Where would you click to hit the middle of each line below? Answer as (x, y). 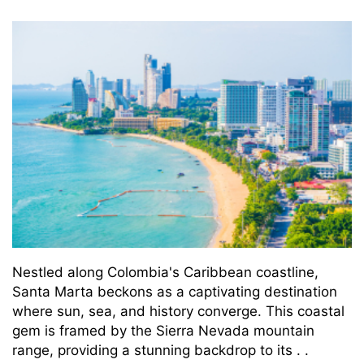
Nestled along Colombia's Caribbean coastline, (165, 272)
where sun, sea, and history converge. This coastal (178, 311)
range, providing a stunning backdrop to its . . (160, 350)
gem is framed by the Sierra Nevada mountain (163, 330)
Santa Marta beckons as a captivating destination (175, 291)
